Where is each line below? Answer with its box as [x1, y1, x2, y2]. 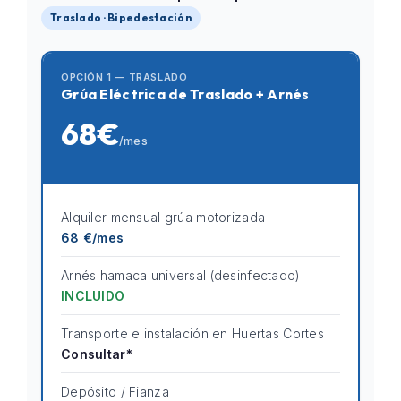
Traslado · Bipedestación [50, 11, 192, 24]
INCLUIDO [61, 288, 125, 303]
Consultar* [61, 346, 132, 362]
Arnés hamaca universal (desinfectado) [61, 268, 301, 283]
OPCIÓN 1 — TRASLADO [61, 71, 188, 83]
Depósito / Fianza [61, 384, 169, 399]
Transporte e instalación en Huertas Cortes [61, 326, 324, 341]
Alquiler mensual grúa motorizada [61, 209, 266, 225]
